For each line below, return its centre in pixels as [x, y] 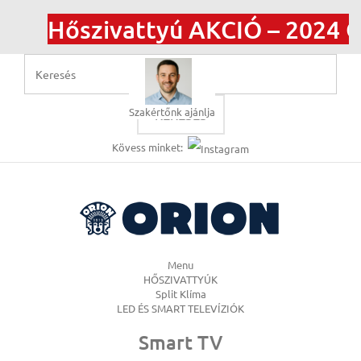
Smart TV [180, 342]
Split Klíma [180, 293]
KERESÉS [180, 114]
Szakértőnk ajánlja [172, 112]
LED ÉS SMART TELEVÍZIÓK [180, 308]
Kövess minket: [149, 147]
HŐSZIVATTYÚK [180, 279]
